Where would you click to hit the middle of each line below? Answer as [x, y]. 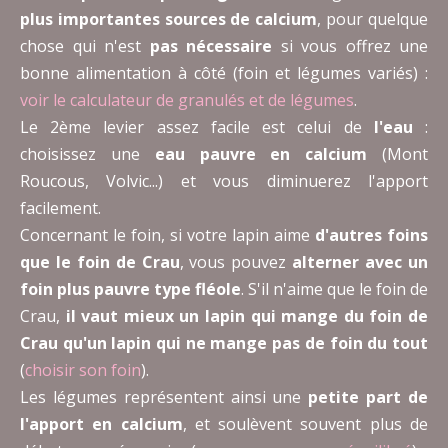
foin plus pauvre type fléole [130, 289]
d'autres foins [371, 235]
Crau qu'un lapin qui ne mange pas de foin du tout [224, 343]
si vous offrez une [350, 46]
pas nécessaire [210, 46]
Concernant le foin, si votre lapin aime [167, 235]
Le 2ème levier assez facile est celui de [197, 127]
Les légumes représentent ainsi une [164, 397]
